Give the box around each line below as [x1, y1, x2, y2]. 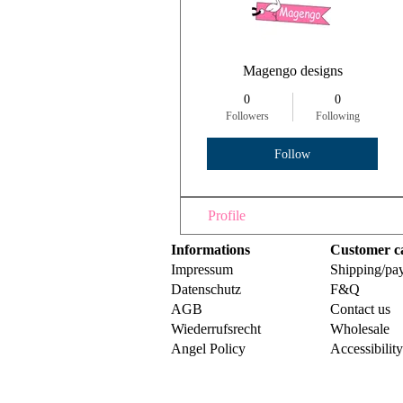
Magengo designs [242, 63, 343, 79]
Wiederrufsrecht [171, 321, 261, 337]
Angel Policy [171, 341, 249, 357]
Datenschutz [171, 282, 241, 298]
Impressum [171, 262, 233, 278]
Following [316, 110, 360, 123]
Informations [171, 242, 250, 258]
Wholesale [330, 321, 393, 337]
